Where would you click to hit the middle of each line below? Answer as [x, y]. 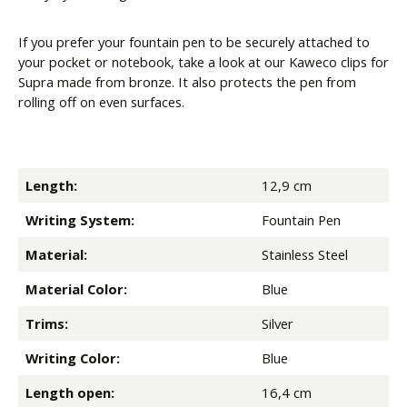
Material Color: [76, 289]
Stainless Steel [305, 255]
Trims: [47, 324]
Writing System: [80, 220]
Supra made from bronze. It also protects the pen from [187, 82]
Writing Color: [73, 358]
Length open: [70, 393]
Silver [278, 324]
